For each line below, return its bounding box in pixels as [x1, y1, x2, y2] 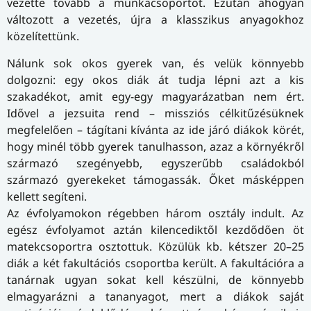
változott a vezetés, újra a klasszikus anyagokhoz [7, 12, 304, 28]
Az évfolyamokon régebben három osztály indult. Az [7, 205, 304, 221]
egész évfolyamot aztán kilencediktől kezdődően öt [7, 221, 304, 237]
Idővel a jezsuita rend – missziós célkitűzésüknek [7, 105, 304, 121]
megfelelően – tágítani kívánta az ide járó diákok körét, [7, 121, 304, 137]
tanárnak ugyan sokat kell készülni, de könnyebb [7, 271, 304, 287]
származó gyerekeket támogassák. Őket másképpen [7, 171, 304, 187]
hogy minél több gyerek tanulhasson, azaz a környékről [7, 138, 304, 154]
